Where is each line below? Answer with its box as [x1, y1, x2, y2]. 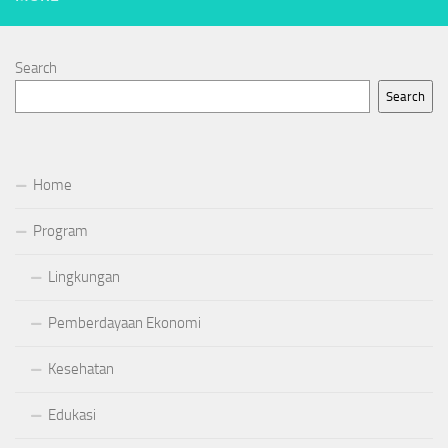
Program [33, 221, 88, 240]
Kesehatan [48, 359, 114, 378]
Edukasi [48, 405, 96, 424]
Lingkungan [48, 267, 120, 286]
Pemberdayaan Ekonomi [48, 313, 201, 332]
